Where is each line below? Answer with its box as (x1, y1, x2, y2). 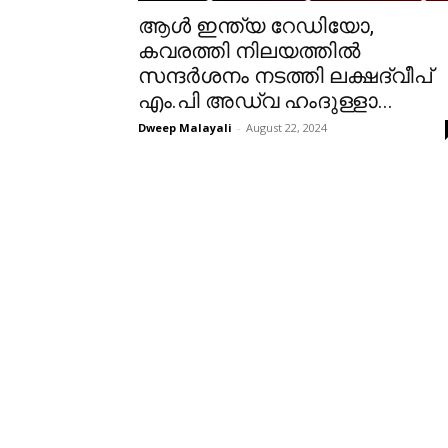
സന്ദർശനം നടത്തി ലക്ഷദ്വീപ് (138, 64, 432, 88)
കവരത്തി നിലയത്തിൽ (138, 39, 360, 63)
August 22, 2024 (246, 120, 327, 135)
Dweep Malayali (138, 120, 232, 135)
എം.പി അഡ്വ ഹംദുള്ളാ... (138, 89, 393, 113)
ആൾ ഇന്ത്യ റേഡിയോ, (138, 14, 374, 38)
